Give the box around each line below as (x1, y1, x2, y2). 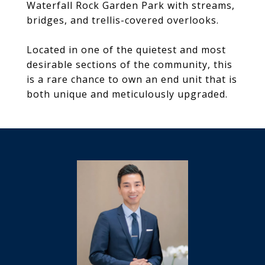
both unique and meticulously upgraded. (27, 88, 228, 101)
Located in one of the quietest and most (27, 43, 226, 56)
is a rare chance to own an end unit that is (27, 73, 237, 86)
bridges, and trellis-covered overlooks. (27, 14, 219, 27)
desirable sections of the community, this (27, 58, 232, 71)
